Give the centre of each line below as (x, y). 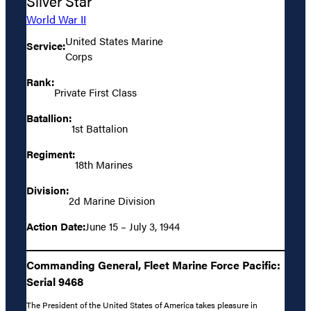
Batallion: (49, 117)
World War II (56, 19)
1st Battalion (100, 128)
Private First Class (95, 92)
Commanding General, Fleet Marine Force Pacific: (153, 264)
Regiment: (51, 153)
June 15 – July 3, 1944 (133, 226)
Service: (46, 45)
